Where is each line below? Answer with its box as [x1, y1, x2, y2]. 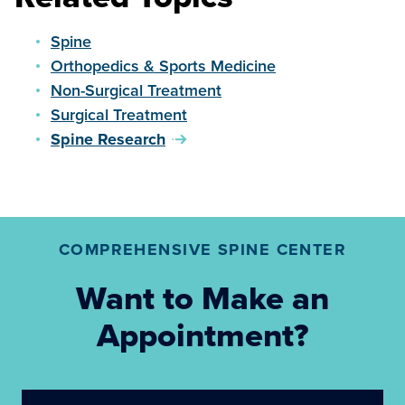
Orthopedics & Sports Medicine [51, 54, 276, 77]
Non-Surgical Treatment [51, 79, 221, 101]
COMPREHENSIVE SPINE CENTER [58, 238, 347, 261]
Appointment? [97, 311, 308, 359]
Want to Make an [76, 274, 329, 322]
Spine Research [51, 127, 165, 151]
